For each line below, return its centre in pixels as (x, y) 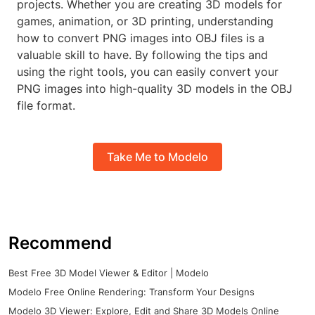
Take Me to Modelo (157, 156)
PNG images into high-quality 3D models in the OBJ (155, 89)
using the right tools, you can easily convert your (148, 72)
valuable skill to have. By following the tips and (142, 55)
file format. (46, 106)
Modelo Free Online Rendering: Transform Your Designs (131, 292)
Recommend (60, 243)
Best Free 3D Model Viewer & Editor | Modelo (109, 273)
